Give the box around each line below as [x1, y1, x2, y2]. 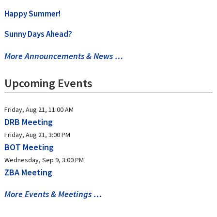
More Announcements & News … [4, 50, 123, 62]
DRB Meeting [4, 116, 53, 127]
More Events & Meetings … [4, 188, 102, 200]
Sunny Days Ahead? [4, 29, 72, 39]
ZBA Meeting [4, 167, 52, 178]
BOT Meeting [4, 141, 54, 153]
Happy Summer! [4, 8, 61, 19]
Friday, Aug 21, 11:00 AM [4, 105, 74, 114]
